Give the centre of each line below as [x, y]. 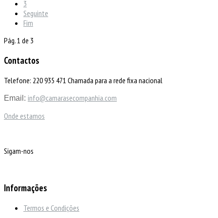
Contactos [22, 60]
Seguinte [36, 13]
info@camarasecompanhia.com [72, 98]
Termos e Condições [51, 208]
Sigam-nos [19, 151]
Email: [16, 98]
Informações [26, 188]
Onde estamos [24, 116]
